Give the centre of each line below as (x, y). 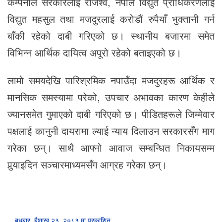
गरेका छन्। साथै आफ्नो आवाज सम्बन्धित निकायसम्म (111, 148)
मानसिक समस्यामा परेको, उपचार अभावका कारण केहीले (111, 97)
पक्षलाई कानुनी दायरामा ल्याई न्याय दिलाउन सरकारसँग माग (111, 131)
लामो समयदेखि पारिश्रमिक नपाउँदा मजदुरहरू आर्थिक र (111, 80)
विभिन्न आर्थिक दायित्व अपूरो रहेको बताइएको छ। (94, 53)
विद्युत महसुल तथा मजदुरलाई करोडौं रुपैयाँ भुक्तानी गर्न (111, 19)
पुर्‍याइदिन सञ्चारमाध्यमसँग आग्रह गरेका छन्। (87, 165)
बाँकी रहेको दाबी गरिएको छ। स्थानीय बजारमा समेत (111, 36)
